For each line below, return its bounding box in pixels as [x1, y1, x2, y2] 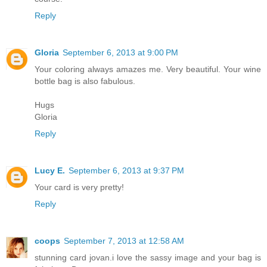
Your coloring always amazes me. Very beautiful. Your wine [35, 64, 261, 74]
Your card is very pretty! [35, 182, 124, 192]
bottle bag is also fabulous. [35, 76, 135, 86]
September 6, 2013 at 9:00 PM [63, 47, 178, 57]
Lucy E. [35, 165, 65, 175]
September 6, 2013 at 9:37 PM [69, 165, 184, 175]
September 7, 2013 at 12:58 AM [64, 235, 184, 246]
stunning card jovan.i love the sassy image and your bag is [35, 252, 261, 262]
